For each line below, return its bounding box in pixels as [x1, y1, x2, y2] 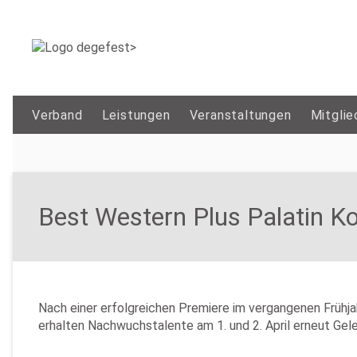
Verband [32, 108, 83, 124]
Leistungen [101, 108, 171, 124]
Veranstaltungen [189, 108, 292, 124]
